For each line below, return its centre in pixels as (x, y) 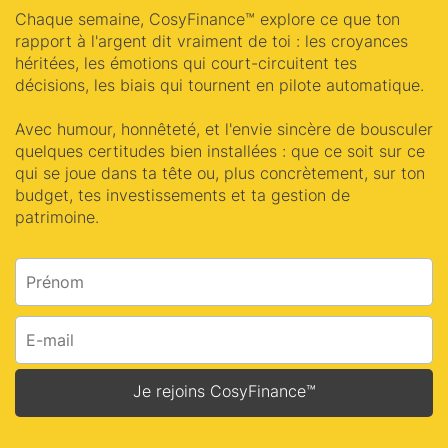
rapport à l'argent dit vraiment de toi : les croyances (211, 41)
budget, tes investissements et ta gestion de (182, 195)
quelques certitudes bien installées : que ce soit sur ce (220, 151)
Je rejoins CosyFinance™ (224, 391)
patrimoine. (57, 217)
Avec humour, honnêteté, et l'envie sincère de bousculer (224, 129)
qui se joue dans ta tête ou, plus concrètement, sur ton (220, 173)
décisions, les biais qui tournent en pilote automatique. (219, 85)
